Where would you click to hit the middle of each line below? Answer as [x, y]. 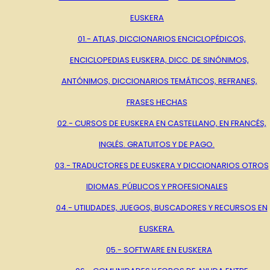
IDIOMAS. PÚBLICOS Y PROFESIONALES [157, 186]
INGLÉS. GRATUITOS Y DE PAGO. [157, 144]
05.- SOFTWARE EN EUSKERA [159, 250]
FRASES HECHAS [157, 102]
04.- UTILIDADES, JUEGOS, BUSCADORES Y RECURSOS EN [162, 207]
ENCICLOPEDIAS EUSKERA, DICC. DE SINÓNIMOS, [159, 60]
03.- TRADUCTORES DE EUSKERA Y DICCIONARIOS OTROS [162, 165]
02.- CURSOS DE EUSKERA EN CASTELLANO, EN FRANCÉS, [162, 123]
